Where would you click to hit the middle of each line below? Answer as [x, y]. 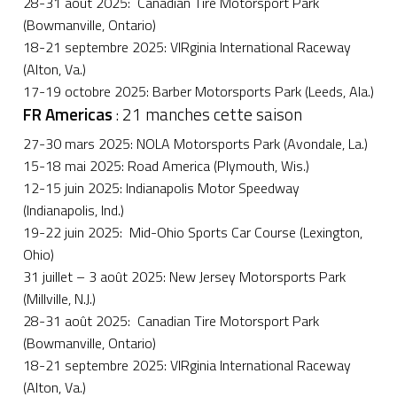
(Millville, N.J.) [59, 298]
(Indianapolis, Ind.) [74, 210]
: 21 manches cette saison [207, 113]
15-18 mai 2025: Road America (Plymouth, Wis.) [166, 165]
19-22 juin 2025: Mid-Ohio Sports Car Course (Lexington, [193, 232]
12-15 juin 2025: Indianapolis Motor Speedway [161, 187]
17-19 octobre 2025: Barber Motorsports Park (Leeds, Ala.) [198, 91]
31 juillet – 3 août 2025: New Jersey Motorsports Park [184, 276]
